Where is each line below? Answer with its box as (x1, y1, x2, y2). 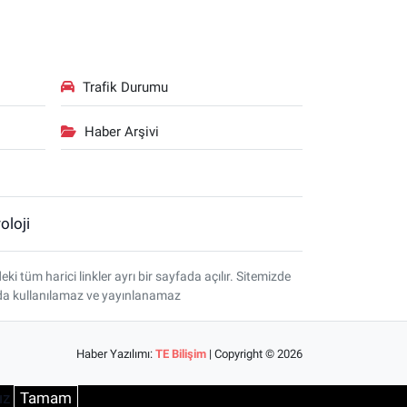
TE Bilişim (155, 346, 207, 361)
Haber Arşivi (84, 123, 159, 140)
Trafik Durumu (82, 79, 168, 96)
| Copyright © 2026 (206, 346, 303, 361)
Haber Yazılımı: (76, 346, 156, 361)
